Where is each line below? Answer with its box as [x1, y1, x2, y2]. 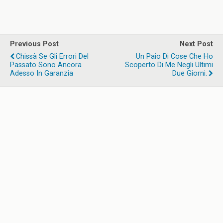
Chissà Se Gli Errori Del [16, 52, 89, 61]
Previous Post [10, 40, 59, 48]
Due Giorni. [172, 69, 207, 78]
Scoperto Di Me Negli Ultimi [125, 61, 213, 69]
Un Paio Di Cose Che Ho [136, 52, 213, 61]
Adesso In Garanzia [10, 69, 73, 78]
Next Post [180, 40, 213, 48]
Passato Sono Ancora [10, 61, 82, 69]
